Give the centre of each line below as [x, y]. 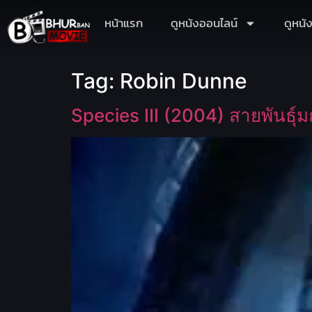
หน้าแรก [124, 23]
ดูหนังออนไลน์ [204, 23]
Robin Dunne [184, 81]
